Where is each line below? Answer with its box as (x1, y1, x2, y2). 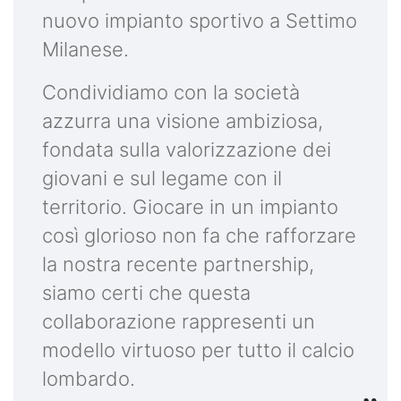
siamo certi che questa (42, 280, 251, 304)
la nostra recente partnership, (42, 252, 314, 276)
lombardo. (42, 366, 135, 390)
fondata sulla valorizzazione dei (42, 137, 331, 161)
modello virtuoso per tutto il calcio (42, 337, 354, 362)
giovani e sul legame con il (42, 166, 282, 190)
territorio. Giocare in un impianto (42, 194, 338, 218)
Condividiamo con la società (42, 80, 300, 104)
